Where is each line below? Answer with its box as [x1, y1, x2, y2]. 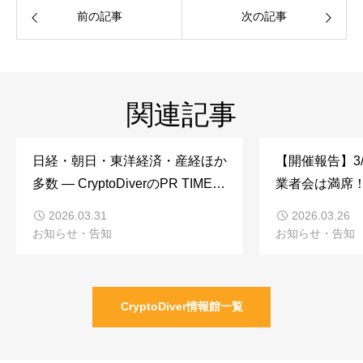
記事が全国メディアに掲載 [32, 199, 188, 213]
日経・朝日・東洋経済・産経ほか [32, 154, 227, 168]
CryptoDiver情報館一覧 [120, 300, 243, 314]
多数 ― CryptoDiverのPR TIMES [32, 177, 221, 190]
